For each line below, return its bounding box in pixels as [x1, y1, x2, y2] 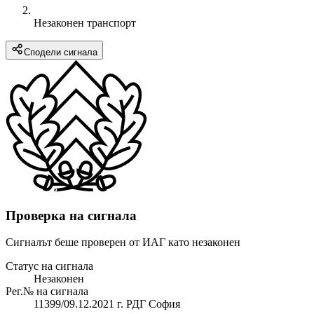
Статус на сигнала [6, 260, 93, 273]
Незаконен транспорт [34, 16, 136, 29]
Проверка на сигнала [6, 207, 137, 223]
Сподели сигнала [24, 46, 97, 57]
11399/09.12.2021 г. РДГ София [34, 298, 180, 310]
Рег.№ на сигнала [6, 285, 88, 298]
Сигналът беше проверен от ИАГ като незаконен [6, 236, 240, 249]
